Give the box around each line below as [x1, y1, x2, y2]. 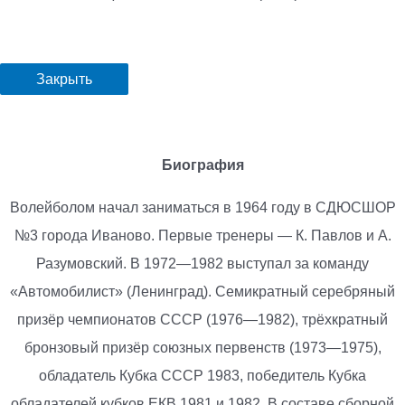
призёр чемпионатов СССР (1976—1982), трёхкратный [17, 311, 388, 327]
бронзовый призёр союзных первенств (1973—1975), [24, 339, 381, 355]
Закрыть [36, 71, 92, 88]
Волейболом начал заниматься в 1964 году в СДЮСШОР [9, 199, 396, 215]
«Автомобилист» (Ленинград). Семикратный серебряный [10, 283, 395, 299]
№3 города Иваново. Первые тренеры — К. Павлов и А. [14, 227, 391, 243]
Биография [161, 157, 244, 174]
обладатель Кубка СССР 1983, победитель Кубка [39, 367, 366, 383]
